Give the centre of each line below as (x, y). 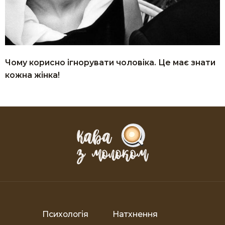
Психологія (65, 214)
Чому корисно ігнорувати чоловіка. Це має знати (110, 63)
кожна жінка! (32, 75)
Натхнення (135, 214)
